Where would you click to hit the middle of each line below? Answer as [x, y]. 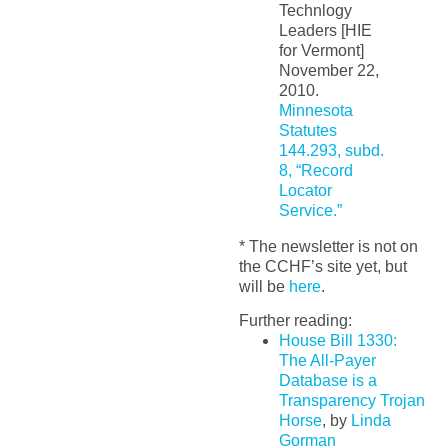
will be [263, 286]
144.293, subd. [331, 150]
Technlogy [315, 10]
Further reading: [295, 321]
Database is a [327, 381]
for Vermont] [321, 50]
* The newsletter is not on [328, 246]
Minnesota [315, 110]
